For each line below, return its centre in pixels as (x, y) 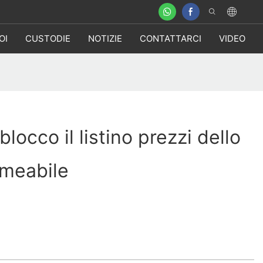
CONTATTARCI (171, 38)
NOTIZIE (105, 38)
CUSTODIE (48, 38)
